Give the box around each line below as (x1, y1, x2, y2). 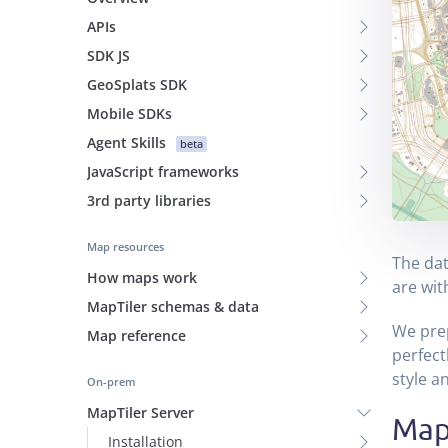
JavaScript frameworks (87, 162, 239, 181)
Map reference (87, 326, 186, 345)
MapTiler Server (87, 403, 194, 422)
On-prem (87, 374, 136, 389)
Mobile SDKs (87, 104, 172, 123)
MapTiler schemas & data (87, 297, 259, 316)
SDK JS (87, 46, 130, 65)
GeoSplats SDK (87, 75, 187, 94)
